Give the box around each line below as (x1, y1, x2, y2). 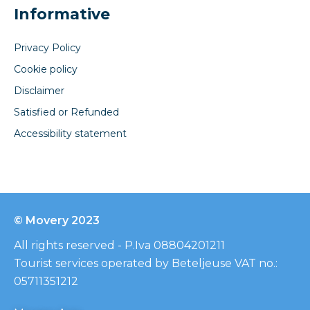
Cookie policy (14, 62, 77, 75)
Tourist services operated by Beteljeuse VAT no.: (14, 256, 277, 270)
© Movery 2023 (14, 213, 100, 227)
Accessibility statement (14, 127, 127, 140)
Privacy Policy (14, 41, 81, 54)
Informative (14, 4, 110, 24)
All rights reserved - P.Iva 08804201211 (14, 238, 225, 252)
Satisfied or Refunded (14, 105, 119, 118)
